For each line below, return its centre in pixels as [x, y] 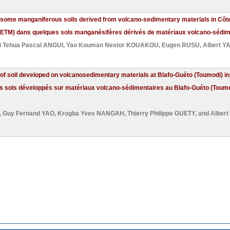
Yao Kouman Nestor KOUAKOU [112, 45]
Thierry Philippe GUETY [161, 113]
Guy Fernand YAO [28, 113]
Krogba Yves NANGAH [91, 113]
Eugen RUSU [181, 45]
